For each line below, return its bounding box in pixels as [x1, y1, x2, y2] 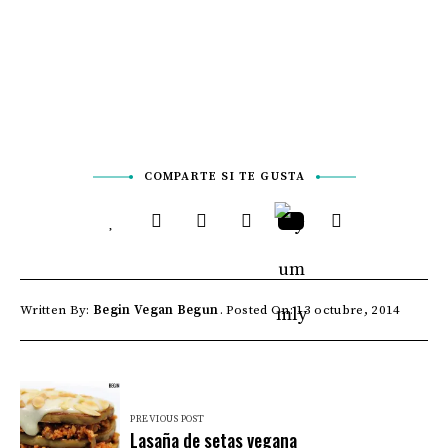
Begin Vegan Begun [92, 302, 219, 319]
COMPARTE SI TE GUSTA [143, 169, 306, 185]
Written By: [20, 302, 93, 319]
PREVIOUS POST [130, 413, 205, 426]
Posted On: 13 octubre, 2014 [225, 302, 401, 319]
